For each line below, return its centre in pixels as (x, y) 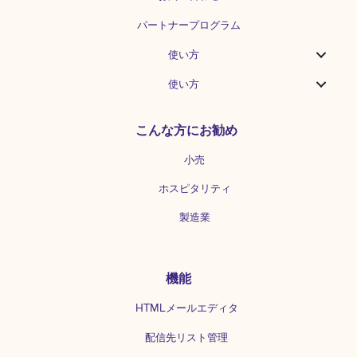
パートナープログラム (189, 25)
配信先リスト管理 (186, 338)
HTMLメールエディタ (186, 308)
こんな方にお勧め (186, 130)
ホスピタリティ (194, 189)
